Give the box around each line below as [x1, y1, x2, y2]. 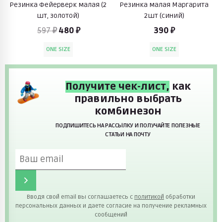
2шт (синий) [144, 11, 184, 20]
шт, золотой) [37, 11, 79, 20]
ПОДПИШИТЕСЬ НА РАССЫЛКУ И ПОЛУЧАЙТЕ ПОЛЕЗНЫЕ [55, 121, 200, 129]
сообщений [95, 211, 127, 219]
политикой [134, 193, 164, 201]
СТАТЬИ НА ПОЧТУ [105, 130, 151, 138]
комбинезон [94, 105, 162, 117]
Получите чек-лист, [65, 80, 169, 93]
